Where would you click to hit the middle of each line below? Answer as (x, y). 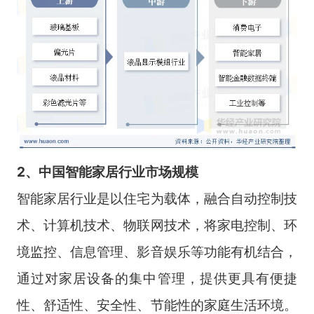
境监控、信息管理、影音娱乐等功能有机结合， (157, 252)
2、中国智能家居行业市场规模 (107, 172)
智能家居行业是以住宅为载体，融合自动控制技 (157, 199)
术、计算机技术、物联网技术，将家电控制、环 (157, 225)
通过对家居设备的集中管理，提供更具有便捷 (157, 279)
